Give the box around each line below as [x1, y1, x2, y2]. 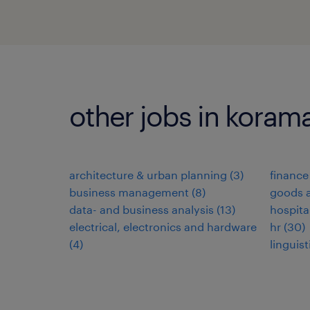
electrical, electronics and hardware [69, 220, 257, 233]
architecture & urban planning [69, 168, 227, 181]
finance [270, 168, 309, 181]
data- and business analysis [69, 203, 214, 216]
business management [69, 185, 189, 199]
